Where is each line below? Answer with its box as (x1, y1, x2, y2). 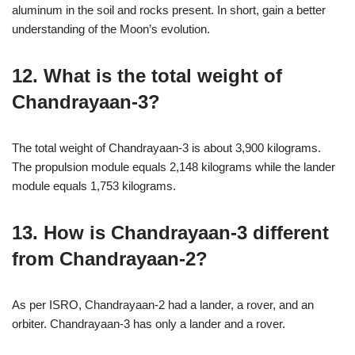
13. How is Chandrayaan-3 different (12, 222, 329, 243)
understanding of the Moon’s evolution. (12, 22, 210, 36)
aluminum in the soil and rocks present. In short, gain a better (12, 3, 326, 17)
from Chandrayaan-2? (12, 248, 208, 269)
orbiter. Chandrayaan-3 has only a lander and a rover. (12, 317, 285, 330)
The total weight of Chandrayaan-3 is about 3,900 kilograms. (12, 141, 321, 155)
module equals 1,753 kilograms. (12, 179, 176, 193)
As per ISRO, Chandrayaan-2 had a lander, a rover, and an (12, 298, 314, 311)
